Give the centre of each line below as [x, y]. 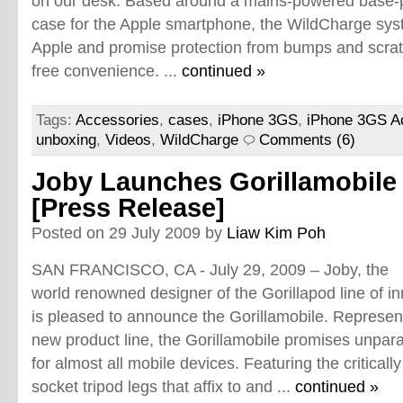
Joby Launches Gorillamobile [214, 182]
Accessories [117, 120]
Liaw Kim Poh [276, 233]
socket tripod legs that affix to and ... [163, 386]
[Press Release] [128, 208]
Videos [128, 140]
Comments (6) [307, 140]
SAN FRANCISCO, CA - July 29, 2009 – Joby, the [210, 269]
